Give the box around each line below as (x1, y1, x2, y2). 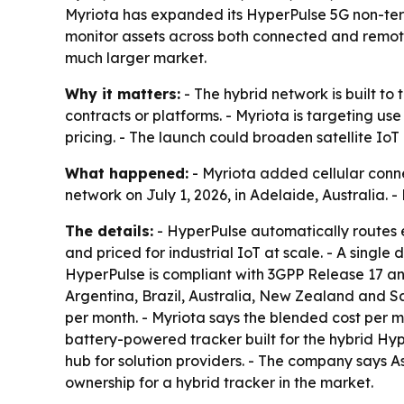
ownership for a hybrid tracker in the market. (65, 373, 373, 391)
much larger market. (65, 49, 207, 67)
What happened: (65, 164, 188, 182)
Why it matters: (65, 85, 180, 103)
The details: (65, 222, 153, 240)
